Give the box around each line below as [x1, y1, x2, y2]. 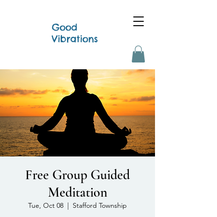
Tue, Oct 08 [28, 201, 63, 210]
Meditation [47, 184, 108, 201]
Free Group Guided [25, 166, 130, 183]
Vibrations [52, 33, 98, 45]
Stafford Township [73, 201, 127, 210]
